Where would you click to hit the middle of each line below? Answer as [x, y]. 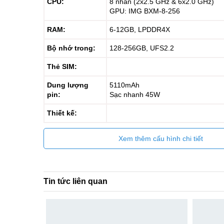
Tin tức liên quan [75, 181]
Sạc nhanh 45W [135, 94]
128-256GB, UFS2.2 [142, 48]
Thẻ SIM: [62, 66]
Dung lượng [68, 85]
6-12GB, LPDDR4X [140, 29]
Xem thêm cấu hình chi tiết [160, 138]
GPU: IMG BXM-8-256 [145, 11]
